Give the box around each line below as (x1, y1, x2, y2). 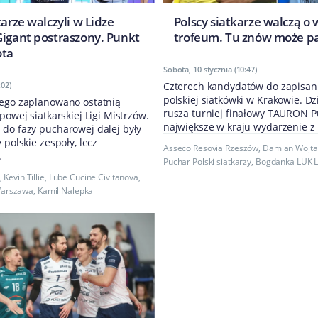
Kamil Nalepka (37, 185, 94, 197)
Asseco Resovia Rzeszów (163, 142, 259, 155)
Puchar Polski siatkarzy (163, 155, 252, 168)
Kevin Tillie (4, 171, 45, 184)
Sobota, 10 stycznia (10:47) (163, 64, 257, 75)
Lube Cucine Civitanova (48, 171, 138, 184)
